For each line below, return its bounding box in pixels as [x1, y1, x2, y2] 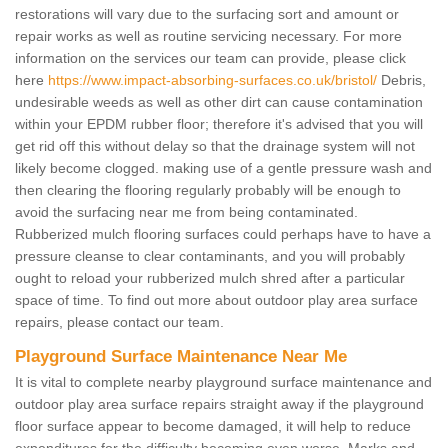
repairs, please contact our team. [15, 313, 224, 330]
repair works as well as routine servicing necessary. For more [15, 27, 402, 44]
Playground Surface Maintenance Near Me [15, 346, 347, 366]
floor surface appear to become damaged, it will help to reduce [15, 417, 411, 434]
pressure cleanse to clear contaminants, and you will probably [15, 247, 405, 264]
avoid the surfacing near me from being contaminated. [15, 203, 358, 220]
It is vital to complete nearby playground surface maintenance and [15, 373, 432, 390]
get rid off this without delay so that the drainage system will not [15, 137, 415, 154]
